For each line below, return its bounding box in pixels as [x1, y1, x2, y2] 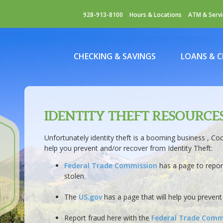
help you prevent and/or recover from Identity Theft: [44, 143, 213, 153]
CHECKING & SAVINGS [74, 51, 156, 62]
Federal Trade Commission [64, 161, 157, 170]
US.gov [78, 192, 102, 202]
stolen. [64, 171, 86, 181]
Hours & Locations [129, 10, 182, 19]
